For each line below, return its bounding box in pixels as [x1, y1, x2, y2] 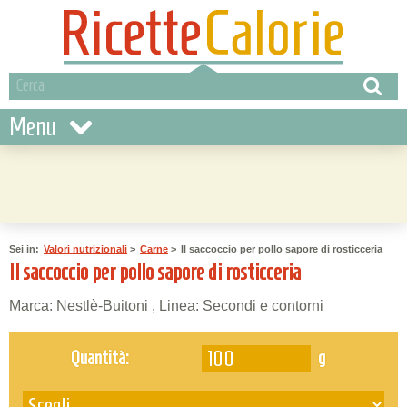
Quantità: [71, 346, 130, 368]
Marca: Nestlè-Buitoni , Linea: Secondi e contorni [9, 297, 323, 313]
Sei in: [9, 243, 39, 254]
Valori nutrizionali [44, 243, 127, 254]
